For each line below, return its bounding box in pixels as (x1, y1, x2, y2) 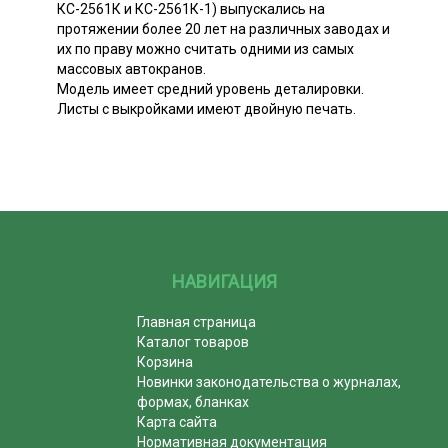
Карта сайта (137, 413, 218, 430)
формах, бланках (137, 393, 250, 410)
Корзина (137, 353, 194, 370)
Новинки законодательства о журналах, (137, 373, 402, 390)
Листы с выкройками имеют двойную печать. (57, 100, 356, 117)
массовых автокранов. (57, 60, 206, 77)
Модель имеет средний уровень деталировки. (57, 80, 364, 97)
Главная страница (137, 313, 257, 330)
